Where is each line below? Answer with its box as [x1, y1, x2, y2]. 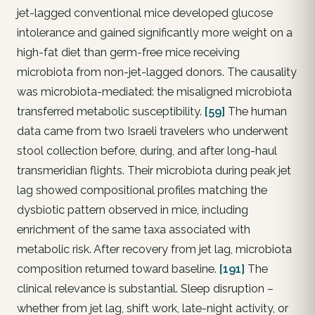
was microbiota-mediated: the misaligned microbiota [17, 84, 292, 98]
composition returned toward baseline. [17, 262, 219, 276]
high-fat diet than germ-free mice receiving [17, 45, 240, 59]
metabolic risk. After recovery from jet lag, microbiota [17, 242, 292, 256]
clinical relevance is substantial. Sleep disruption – [17, 281, 274, 295]
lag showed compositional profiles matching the [17, 183, 267, 197]
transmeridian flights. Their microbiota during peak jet [17, 163, 291, 177]
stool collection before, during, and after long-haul [17, 143, 277, 157]
